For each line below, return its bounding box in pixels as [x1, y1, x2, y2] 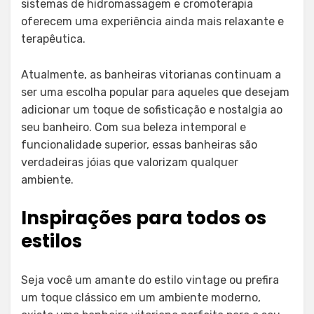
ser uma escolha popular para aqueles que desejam [21, 86, 289, 99]
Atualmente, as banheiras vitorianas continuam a [21, 68, 281, 81]
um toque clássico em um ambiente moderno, [21, 291, 261, 304]
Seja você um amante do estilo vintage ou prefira [21, 273, 279, 287]
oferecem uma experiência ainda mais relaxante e [21, 15, 284, 28]
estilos [21, 228, 82, 254]
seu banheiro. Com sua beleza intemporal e [21, 121, 246, 134]
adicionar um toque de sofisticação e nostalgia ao [21, 103, 282, 116]
